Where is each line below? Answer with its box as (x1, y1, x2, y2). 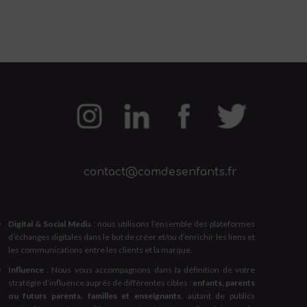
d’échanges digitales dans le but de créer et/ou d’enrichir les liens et (8, 231, 255, 242)
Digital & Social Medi (8, 218, 87, 229)
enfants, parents (192, 277, 255, 288)
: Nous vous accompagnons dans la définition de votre (43, 264, 255, 275)
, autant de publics (181, 290, 255, 301)
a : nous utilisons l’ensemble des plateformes (86, 218, 255, 229)
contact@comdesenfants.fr (84, 165, 238, 178)
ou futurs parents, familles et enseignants (8, 290, 181, 301)
